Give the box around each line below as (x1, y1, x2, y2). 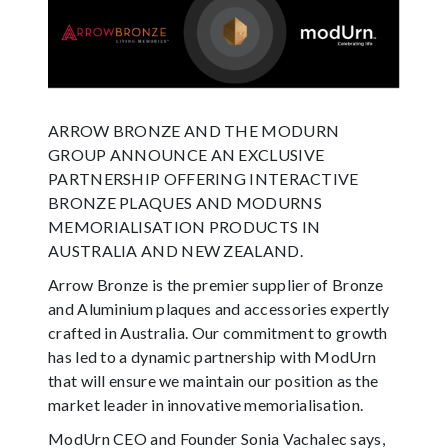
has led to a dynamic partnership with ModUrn (48, 346, 377, 366)
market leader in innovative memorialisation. (48, 394, 364, 414)
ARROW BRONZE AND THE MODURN (48, 120, 340, 140)
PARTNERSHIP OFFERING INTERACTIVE (48, 168, 359, 188)
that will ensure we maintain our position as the (48, 370, 379, 390)
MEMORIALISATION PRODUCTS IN (48, 216, 321, 236)
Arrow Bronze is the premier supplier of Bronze (48, 274, 384, 294)
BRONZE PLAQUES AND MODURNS (48, 192, 322, 212)
